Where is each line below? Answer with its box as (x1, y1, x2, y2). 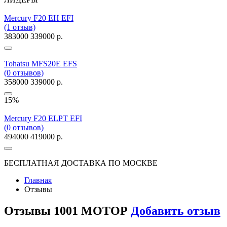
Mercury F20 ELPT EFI (4, 114, 82, 123)
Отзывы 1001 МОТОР (4, 204, 131, 218)
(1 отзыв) (4, 23, 35, 32)
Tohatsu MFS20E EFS (4, 59, 77, 68)
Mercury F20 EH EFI (4, 14, 73, 23)
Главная (24, 176, 52, 185)
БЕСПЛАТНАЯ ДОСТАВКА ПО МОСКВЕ (4, 159, 158, 168)
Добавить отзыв (131, 204, 220, 218)
